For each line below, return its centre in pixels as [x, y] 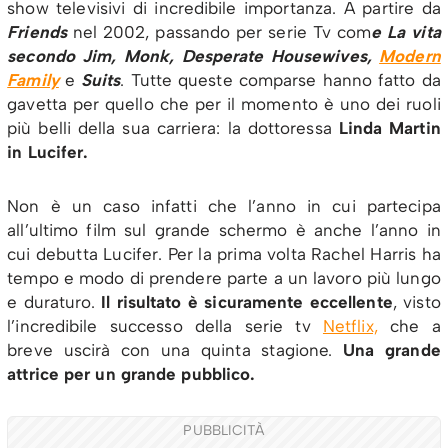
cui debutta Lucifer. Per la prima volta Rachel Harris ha [224, 253]
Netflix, [350, 325]
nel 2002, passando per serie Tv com [219, 31]
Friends [37, 31]
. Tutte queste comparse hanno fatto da [280, 79]
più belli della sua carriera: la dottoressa [173, 127]
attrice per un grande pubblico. [131, 373]
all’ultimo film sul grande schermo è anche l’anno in [224, 229]
